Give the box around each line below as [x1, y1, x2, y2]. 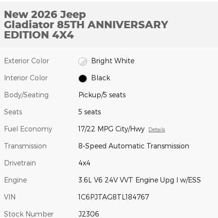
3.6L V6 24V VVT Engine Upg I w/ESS [78, 176, 201, 184]
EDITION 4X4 [4, 28, 74, 41]
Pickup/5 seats [78, 91, 126, 99]
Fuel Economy [4, 125, 52, 133]
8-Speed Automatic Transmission [78, 142, 190, 150]
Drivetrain [4, 159, 36, 167]
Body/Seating [4, 91, 49, 99]
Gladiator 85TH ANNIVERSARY [4, 18, 168, 31]
